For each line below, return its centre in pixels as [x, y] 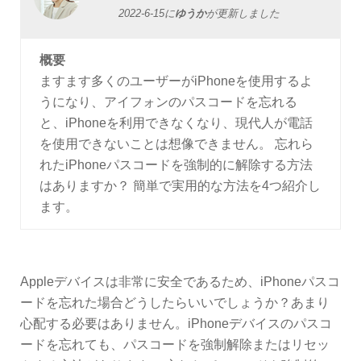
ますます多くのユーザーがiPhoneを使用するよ [176, 81]
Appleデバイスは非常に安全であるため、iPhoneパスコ [180, 282]
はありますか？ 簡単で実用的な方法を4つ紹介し [180, 186]
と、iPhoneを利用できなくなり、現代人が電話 [176, 123]
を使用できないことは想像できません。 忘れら [176, 144]
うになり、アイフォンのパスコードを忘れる [168, 102]
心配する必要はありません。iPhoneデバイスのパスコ [176, 324]
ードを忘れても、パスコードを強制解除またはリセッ [175, 344]
